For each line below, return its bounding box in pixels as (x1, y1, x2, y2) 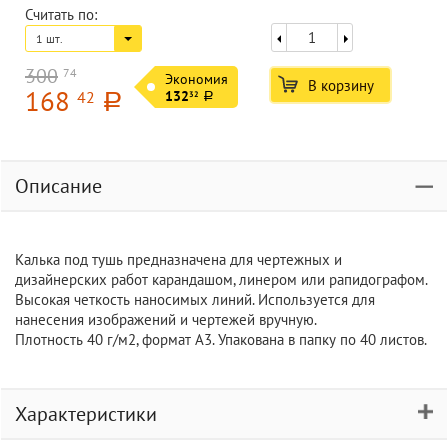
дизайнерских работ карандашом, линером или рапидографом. (15, 270, 427, 289)
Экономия (165, 70, 228, 88)
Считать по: (25, 5, 97, 24)
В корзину (307, 76, 374, 95)
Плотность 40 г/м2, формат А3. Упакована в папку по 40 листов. (15, 330, 427, 349)
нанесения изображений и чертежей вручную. (15, 310, 317, 329)
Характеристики (15, 401, 157, 427)
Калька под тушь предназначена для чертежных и (15, 250, 342, 269)
